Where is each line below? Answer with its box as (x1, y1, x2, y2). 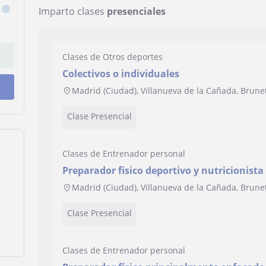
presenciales (107, 5, 166, 18)
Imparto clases (39, 5, 107, 18)
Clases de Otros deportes (62, 51, 163, 62)
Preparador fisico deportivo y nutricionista (62, 164, 264, 177)
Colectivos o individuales (62, 67, 180, 80)
